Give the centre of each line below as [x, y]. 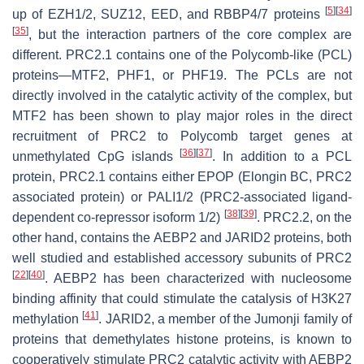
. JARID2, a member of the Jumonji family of [225, 319]
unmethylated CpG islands [96, 157]
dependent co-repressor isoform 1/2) [118, 218]
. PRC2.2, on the [304, 218]
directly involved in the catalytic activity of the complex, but [182, 96]
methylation [48, 319]
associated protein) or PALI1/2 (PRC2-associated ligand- [182, 197]
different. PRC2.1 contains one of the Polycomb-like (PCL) [182, 55]
